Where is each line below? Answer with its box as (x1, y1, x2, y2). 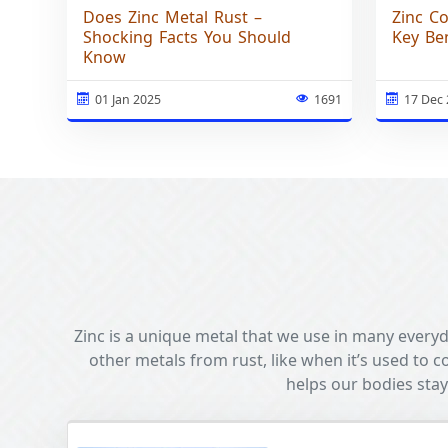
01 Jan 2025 (95, 91, 162, 109)
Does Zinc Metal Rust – (83, 6, 263, 29)
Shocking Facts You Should (83, 26, 292, 49)
